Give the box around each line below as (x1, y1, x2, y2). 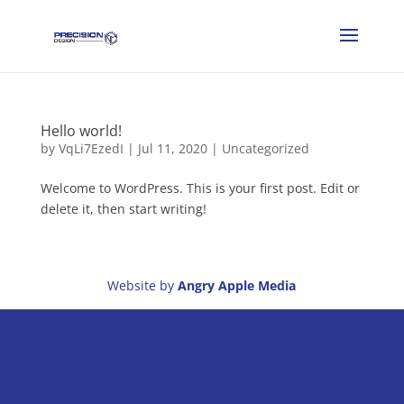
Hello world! (40, 121, 122, 141)
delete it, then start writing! (40, 200, 207, 217)
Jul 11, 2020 (137, 140, 207, 157)
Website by (107, 277, 175, 294)
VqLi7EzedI (58, 140, 124, 157)
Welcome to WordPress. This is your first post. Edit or (40, 179, 360, 197)
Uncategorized (221, 140, 309, 157)
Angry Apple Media (174, 277, 297, 294)
